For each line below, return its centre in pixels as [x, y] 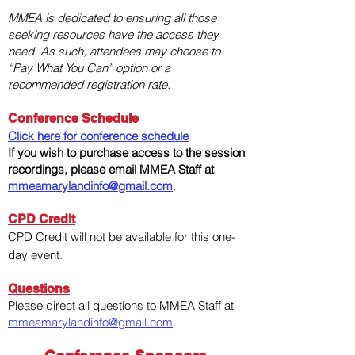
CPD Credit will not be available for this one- [122, 237]
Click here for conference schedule [98, 136]
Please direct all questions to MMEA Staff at [121, 305]
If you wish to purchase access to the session [126, 153]
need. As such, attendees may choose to [114, 51]
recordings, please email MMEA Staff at [111, 169]
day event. [35, 255]
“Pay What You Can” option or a [89, 68]
